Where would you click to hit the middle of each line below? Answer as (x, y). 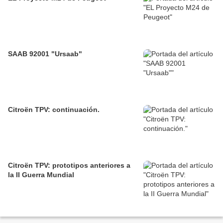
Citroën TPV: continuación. (54, 110)
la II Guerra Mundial (41, 175)
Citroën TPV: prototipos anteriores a (69, 166)
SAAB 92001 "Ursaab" (45, 54)
